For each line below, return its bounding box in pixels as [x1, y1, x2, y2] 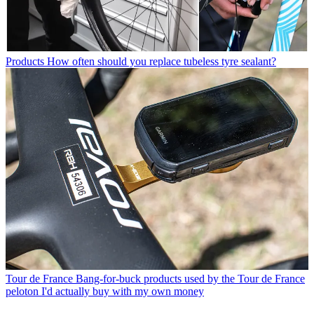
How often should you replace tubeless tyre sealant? [47, 55, 276, 68]
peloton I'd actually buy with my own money [6, 285, 204, 297]
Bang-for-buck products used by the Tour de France [76, 272, 305, 285]
